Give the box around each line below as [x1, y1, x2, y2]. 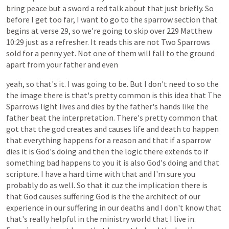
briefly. [179, 3, 203, 13]
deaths [121, 202, 145, 213]
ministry [100, 214, 129, 224]
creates [66, 124, 93, 134]
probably [6, 180, 38, 190]
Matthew [180, 26, 212, 36]
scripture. [6, 169, 39, 179]
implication [139, 180, 179, 190]
